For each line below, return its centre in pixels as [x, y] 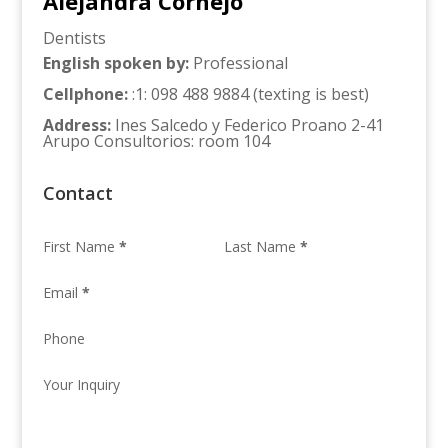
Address [74, 124]
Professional [240, 62]
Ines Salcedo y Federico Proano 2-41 [249, 124]
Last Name [259, 246]
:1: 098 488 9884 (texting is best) [250, 93]
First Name [78, 246]
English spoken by [113, 62]
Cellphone [83, 93]
